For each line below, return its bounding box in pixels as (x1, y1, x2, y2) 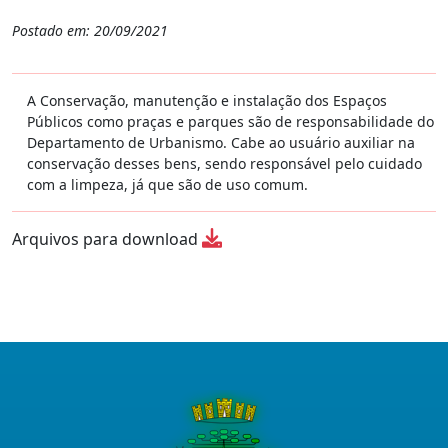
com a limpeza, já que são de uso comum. (27, 174, 308, 194)
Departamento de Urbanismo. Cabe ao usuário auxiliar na (27, 132, 415, 152)
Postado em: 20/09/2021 (12, 20, 168, 40)
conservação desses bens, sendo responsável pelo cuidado (27, 153, 422, 173)
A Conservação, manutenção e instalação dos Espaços (27, 90, 387, 110)
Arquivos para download (12, 227, 202, 250)
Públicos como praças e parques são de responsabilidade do (27, 111, 434, 131)
